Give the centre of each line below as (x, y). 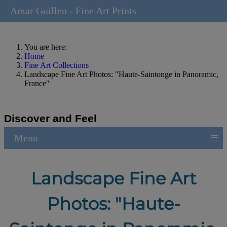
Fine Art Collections (56, 65)
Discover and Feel (50, 118)
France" (37, 83)
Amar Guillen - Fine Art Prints (73, 11)
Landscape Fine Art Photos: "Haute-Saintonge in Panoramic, (121, 74)
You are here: (48, 47)
